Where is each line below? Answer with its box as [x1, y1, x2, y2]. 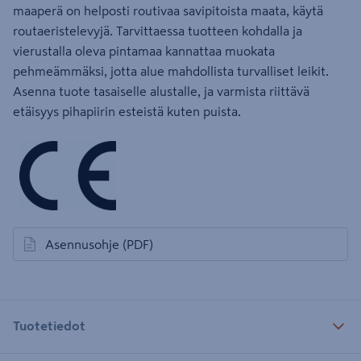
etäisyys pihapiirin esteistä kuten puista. [13, 105, 241, 118]
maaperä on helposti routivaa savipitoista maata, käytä [13, 4, 323, 17]
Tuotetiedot [13, 319, 85, 333]
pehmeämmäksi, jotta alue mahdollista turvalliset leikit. [13, 64, 329, 77]
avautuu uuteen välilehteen [19, 245, 176, 259]
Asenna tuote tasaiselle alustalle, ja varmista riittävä [13, 85, 309, 98]
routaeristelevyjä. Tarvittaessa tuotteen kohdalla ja [13, 24, 302, 37]
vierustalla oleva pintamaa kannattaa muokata [13, 44, 275, 57]
